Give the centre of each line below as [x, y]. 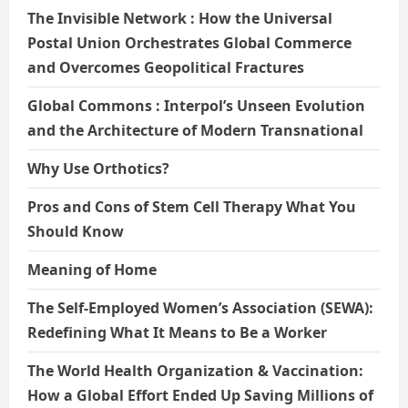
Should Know [76, 231]
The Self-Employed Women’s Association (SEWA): [200, 307]
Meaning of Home [92, 269]
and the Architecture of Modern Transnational [195, 130]
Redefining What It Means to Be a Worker [177, 332]
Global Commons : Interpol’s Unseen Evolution [196, 105]
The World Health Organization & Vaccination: [195, 370]
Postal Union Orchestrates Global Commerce [189, 42]
